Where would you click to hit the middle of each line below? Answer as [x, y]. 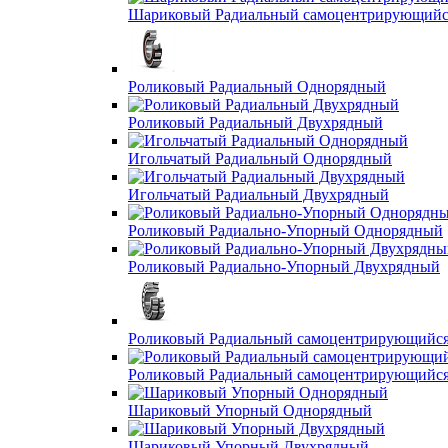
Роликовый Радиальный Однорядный [257, 86]
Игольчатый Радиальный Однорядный [260, 158]
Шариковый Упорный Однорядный [250, 410]
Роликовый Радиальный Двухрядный [255, 122]
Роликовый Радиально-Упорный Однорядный [285, 230]
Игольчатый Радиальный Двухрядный [258, 194]
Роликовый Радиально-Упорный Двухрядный [284, 266]
